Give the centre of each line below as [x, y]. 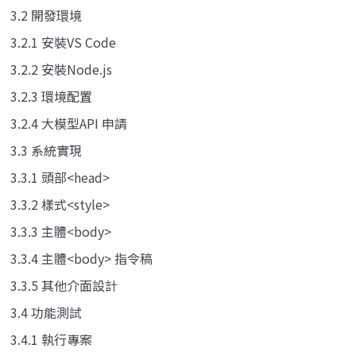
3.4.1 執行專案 [51, 339]
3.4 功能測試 [46, 312]
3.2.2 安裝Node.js [61, 69]
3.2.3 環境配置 [51, 96]
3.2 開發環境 [46, 15]
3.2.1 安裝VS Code [63, 42]
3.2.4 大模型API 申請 [69, 123]
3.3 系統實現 [46, 150]
